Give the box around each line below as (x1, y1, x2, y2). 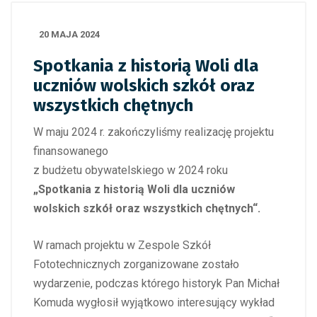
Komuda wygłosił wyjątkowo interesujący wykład (33, 296, 275, 309)
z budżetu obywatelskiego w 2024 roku (33, 163, 228, 177)
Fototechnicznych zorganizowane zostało (33, 258, 239, 271)
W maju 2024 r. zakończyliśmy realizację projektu (33, 125, 274, 139)
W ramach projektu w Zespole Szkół (33, 238, 211, 252)
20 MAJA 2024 (39, 29, 100, 40)
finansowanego (33, 144, 108, 158)
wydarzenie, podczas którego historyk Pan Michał (33, 277, 279, 290)
